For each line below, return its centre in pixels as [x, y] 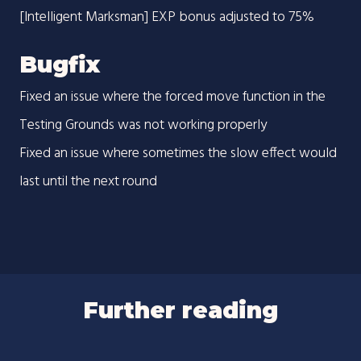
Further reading [180, 310]
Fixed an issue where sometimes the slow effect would [178, 154]
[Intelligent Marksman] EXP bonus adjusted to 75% [167, 17]
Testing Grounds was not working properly [143, 126]
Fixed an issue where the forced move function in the [172, 98]
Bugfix [60, 65]
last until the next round [88, 182]
